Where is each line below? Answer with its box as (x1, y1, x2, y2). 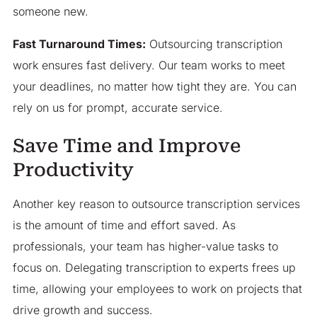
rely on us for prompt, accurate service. (12, 100, 223, 115)
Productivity (12, 159, 134, 181)
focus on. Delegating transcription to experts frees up (12, 260, 296, 275)
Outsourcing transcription (145, 37, 282, 52)
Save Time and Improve (12, 135, 241, 157)
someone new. (12, 4, 88, 19)
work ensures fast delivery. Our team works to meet (12, 58, 285, 73)
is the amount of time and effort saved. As (12, 218, 236, 233)
